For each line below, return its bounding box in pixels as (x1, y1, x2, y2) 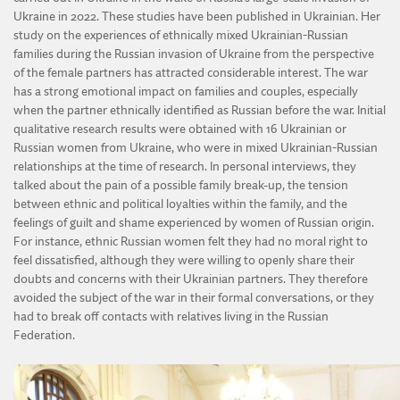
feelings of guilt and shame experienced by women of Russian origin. (13, 216, 374, 229)
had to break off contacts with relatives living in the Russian (13, 310, 329, 323)
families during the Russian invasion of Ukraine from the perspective (13, 47, 374, 61)
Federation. (13, 329, 75, 342)
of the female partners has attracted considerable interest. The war (13, 66, 368, 79)
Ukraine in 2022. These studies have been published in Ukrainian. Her (13, 10, 380, 23)
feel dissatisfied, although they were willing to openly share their (13, 254, 354, 267)
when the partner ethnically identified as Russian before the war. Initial (13, 104, 386, 117)
